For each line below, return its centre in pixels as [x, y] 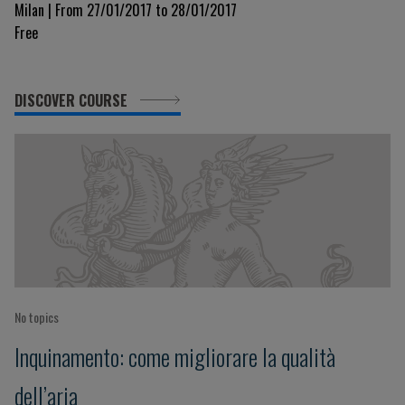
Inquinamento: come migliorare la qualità [175, 356]
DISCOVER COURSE [73, 100]
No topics [37, 317]
